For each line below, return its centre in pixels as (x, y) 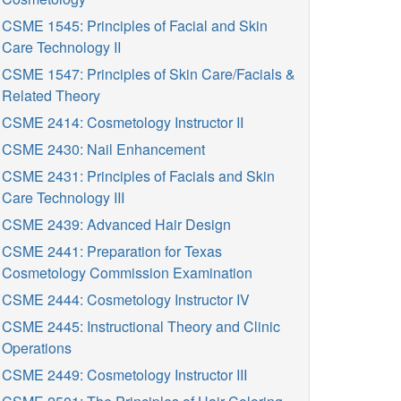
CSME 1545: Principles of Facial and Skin (135, 26)
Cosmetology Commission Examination (127, 273)
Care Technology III (63, 197)
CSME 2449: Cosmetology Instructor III (124, 375)
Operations (37, 348)
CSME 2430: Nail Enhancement (103, 149)
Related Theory (51, 95)
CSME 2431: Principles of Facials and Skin (138, 176)
